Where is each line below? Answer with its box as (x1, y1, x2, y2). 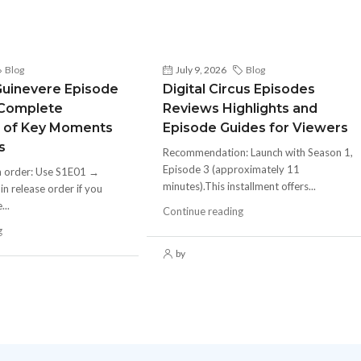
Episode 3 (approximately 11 (162, 163, 300, 176)
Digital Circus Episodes (162, 81, 315, 97)
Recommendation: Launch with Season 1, (162, 146, 353, 159)
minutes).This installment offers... (162, 180, 316, 193)
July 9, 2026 (175, 64, 226, 76)
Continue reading (162, 205, 243, 218)
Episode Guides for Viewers (162, 120, 348, 135)
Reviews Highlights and (162, 101, 317, 116)
